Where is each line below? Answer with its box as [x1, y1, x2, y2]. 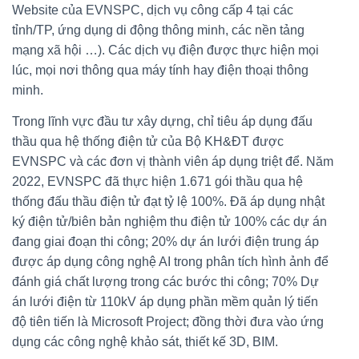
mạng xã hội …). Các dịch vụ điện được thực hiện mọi [12, 42, 319, 57]
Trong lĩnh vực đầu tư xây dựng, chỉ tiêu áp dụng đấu [12, 114, 313, 128]
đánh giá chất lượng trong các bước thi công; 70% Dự [12, 274, 319, 288]
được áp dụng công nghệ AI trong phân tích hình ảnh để [12, 254, 329, 268]
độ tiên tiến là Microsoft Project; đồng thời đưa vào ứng [12, 314, 324, 329]
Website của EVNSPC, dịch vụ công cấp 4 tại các [12, 2, 293, 17]
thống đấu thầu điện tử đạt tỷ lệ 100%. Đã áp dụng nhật [12, 194, 325, 208]
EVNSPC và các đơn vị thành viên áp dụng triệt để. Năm [12, 154, 333, 168]
